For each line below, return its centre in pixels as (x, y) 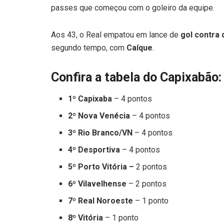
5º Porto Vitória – (101, 166)
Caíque (139, 48)
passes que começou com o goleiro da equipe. (133, 8)
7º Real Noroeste (101, 200)
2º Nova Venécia (99, 115)
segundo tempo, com (89, 48)
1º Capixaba (91, 98)
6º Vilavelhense (97, 183)
